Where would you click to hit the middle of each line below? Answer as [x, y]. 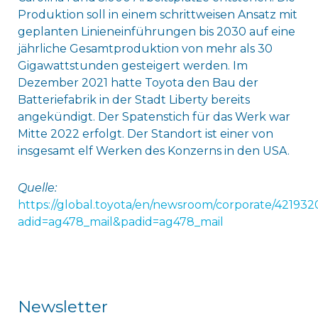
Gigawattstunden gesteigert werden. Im [132, 65]
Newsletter [62, 306]
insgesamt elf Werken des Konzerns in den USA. [153, 150]
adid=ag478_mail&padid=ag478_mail [120, 221]
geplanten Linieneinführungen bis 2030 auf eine [156, 31]
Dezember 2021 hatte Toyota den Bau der [138, 82]
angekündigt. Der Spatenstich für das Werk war [154, 116]
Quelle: [37, 187]
